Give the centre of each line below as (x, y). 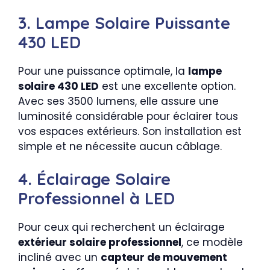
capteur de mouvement (164, 258)
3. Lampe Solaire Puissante (124, 23)
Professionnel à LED (96, 199)
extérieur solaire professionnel (100, 243)
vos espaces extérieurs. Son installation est (130, 131)
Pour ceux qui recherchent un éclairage (121, 228)
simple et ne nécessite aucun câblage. (120, 146)
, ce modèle (212, 243)
